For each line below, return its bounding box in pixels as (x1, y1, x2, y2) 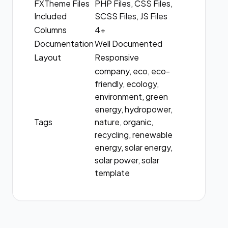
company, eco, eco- (95, 66, 170, 76)
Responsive (95, 52, 139, 63)
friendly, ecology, (95, 78, 159, 89)
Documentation (34, 38, 94, 49)
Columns (34, 24, 67, 35)
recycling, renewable (95, 129, 173, 140)
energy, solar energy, (95, 142, 173, 153)
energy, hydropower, (95, 104, 173, 115)
